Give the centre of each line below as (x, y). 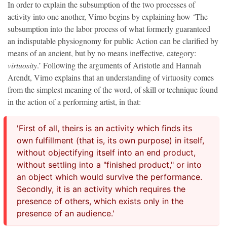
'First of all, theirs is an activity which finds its (104, 128)
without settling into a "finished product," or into (109, 165)
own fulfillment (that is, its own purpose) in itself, (110, 141)
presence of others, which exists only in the (100, 201)
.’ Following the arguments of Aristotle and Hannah (119, 65)
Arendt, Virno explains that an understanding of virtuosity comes (111, 78)
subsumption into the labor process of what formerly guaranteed (109, 29)
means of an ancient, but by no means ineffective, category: (102, 53)
